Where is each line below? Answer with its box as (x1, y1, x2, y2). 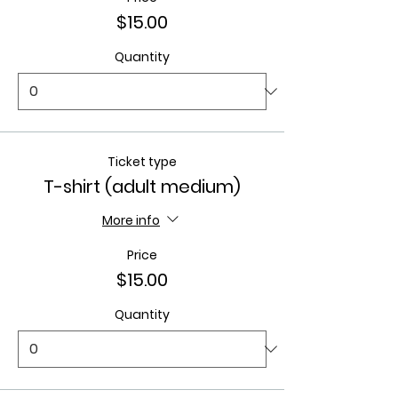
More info (102, 211, 160, 229)
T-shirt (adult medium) (44, 174, 241, 199)
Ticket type (107, 153, 177, 171)
